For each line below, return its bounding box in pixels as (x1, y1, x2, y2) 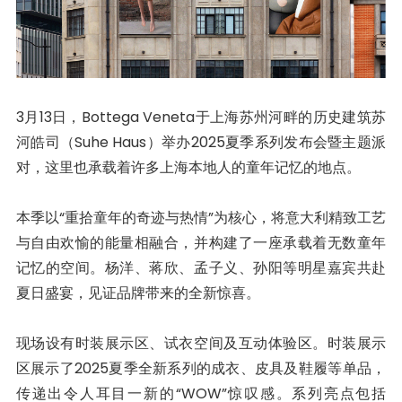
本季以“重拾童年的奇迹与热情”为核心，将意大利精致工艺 (15, 206, 387, 228)
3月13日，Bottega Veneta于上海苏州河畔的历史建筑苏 (15, 106, 387, 127)
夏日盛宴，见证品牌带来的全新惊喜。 (15, 282, 260, 303)
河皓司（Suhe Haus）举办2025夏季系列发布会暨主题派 (15, 131, 387, 153)
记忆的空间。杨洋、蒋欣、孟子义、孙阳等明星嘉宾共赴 (15, 257, 387, 278)
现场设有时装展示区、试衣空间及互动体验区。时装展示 (15, 332, 387, 354)
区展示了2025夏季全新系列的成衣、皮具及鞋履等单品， (15, 357, 387, 379)
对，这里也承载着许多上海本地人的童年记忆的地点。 (15, 156, 361, 178)
